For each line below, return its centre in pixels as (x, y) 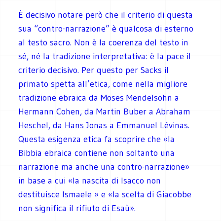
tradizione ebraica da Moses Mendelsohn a (99, 97)
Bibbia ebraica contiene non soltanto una (97, 153)
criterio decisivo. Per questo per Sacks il (94, 70)
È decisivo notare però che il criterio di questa (106, 15)
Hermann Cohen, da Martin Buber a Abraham (105, 111)
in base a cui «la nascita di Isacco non (90, 180)
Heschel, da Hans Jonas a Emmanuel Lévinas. (104, 125)
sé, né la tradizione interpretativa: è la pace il (105, 56)
